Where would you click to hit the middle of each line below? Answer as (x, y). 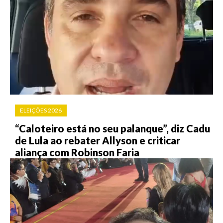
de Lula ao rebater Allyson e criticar (98, 140)
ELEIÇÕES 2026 (41, 110)
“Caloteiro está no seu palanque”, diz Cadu (112, 128)
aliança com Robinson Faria (77, 152)
